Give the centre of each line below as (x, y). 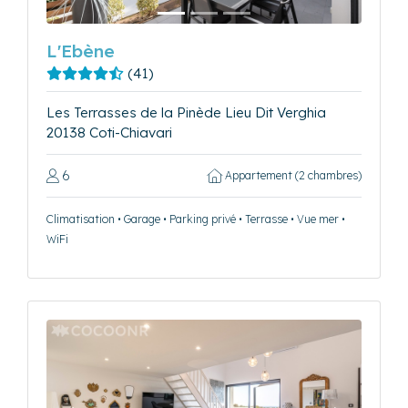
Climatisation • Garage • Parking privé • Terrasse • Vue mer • (196, 219)
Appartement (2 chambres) (292, 176)
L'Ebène (81, 51)
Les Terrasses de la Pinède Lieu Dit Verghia (186, 113)
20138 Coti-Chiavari (109, 133)
